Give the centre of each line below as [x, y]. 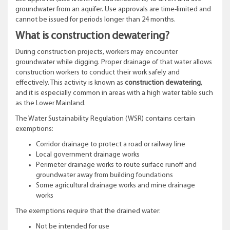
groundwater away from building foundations [104, 175]
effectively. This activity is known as [70, 83]
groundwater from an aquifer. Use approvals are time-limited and [113, 9]
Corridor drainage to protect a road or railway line [111, 145]
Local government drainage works [89, 155]
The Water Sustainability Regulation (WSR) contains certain [105, 119]
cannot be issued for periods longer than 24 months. [95, 20]
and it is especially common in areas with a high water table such [114, 93]
